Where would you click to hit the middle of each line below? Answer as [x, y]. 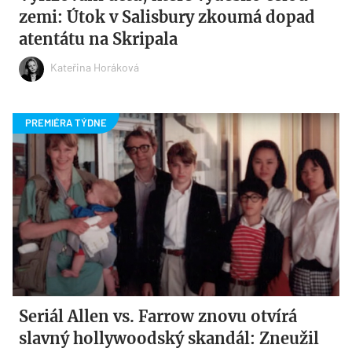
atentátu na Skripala [99, 38]
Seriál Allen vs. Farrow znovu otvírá [158, 316]
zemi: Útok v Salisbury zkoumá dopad [167, 16]
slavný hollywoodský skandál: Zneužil [169, 338]
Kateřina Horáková [95, 68]
